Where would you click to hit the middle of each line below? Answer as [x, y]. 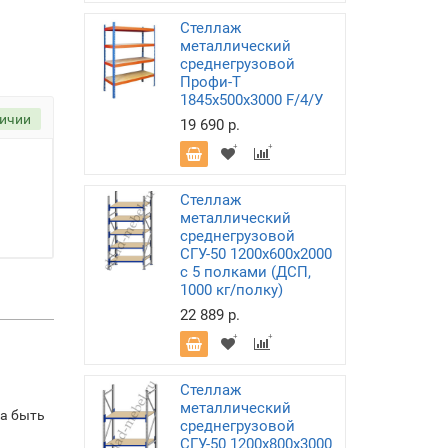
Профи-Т [210, 82]
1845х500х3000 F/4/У [251, 100]
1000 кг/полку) [231, 290]
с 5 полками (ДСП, [245, 272]
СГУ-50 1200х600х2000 [255, 254]
